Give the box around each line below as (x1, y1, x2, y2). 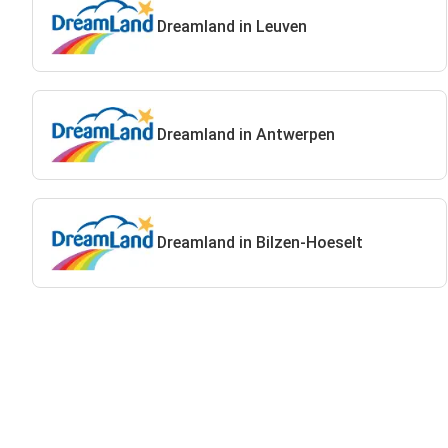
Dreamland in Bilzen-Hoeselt (156, 233, 363, 252)
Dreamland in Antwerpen (156, 125, 335, 144)
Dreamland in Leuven (156, 17, 307, 36)
